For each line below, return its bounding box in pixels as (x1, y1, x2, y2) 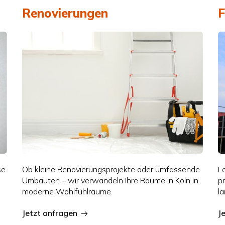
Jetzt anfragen (22, 207, 77, 218)
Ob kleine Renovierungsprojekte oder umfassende (22, 164, 200, 174)
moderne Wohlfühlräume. (22, 186, 113, 196)
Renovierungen (22, 6, 108, 21)
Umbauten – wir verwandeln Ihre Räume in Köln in (22, 175, 198, 185)
